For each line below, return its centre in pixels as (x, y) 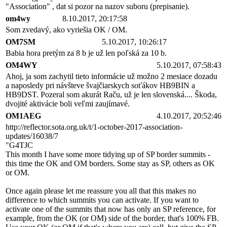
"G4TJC (19, 145)
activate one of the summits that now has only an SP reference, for (111, 209)
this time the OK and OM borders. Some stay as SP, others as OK (110, 163)
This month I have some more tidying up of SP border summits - (108, 154)
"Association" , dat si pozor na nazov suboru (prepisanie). (98, 6)
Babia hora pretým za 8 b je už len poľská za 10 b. (86, 53)
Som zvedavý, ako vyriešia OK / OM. (66, 29)
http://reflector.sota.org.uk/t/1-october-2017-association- (94, 127)
